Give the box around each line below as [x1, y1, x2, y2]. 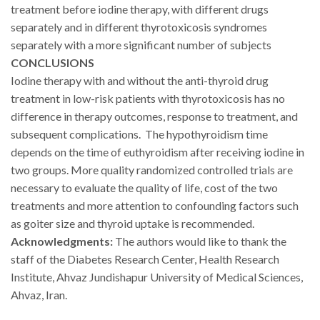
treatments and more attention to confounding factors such [11, 198, 299, 212]
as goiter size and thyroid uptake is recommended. [11, 216, 254, 230]
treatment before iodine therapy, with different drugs [11, 1, 269, 16]
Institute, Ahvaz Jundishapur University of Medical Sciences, [11, 269, 303, 284]
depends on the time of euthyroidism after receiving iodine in [11, 144, 304, 159]
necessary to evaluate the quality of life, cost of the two [11, 180, 278, 194]
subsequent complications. [11, 126, 145, 141]
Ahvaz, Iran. [11, 287, 67, 301]
